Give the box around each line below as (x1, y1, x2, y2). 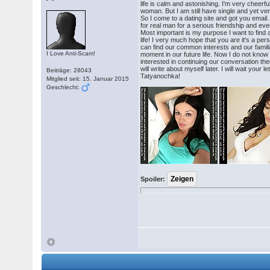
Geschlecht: (46, 84, 82, 90)
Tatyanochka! (140, 72, 181, 80)
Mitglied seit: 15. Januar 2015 (46, 75, 130, 82)
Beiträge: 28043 (46, 67, 92, 74)
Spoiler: (140, 175, 166, 183)
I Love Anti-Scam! (46, 50, 96, 57)
